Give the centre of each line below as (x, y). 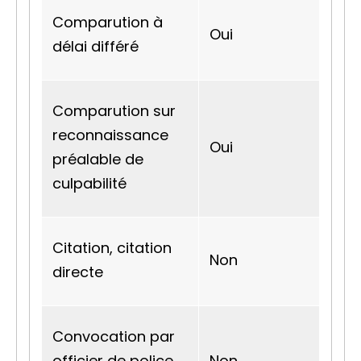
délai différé (95, 46)
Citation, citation (112, 248)
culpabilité (89, 183)
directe (78, 272)
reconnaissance (110, 135)
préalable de (98, 159)
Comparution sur (114, 111)
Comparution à (108, 22)
